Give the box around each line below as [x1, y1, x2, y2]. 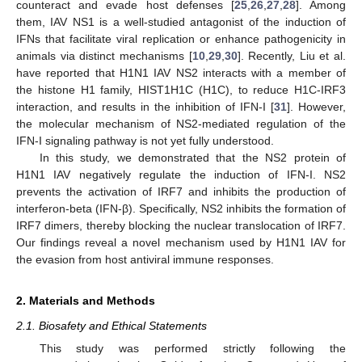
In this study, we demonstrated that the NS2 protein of [39, 150, 346, 164]
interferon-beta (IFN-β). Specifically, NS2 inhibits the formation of [16, 201, 346, 215]
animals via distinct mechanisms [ [16, 48, 192, 62]
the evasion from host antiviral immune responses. [16, 252, 274, 266]
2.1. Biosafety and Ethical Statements [16, 318, 207, 332]
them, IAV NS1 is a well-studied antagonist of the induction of [16, 15, 346, 28]
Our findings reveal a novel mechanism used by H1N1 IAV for [16, 235, 346, 249]
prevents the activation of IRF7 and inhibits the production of [16, 184, 346, 198]
